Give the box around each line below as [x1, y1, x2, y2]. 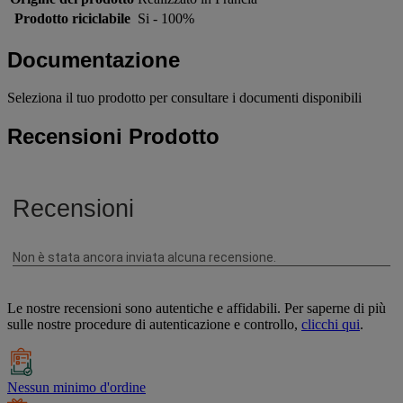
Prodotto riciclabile [13, 10, 130, 26]
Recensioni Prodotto [7, 124, 219, 149]
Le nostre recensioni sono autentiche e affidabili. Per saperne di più [7, 300, 386, 316]
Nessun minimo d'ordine [7, 379, 146, 395]
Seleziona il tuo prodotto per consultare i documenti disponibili [7, 90, 362, 106]
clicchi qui [301, 316, 360, 332]
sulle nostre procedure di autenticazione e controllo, [7, 316, 301, 332]
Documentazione [7, 47, 180, 72]
